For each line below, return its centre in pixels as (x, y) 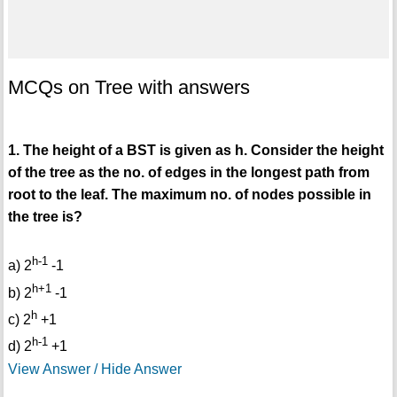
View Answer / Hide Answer (94, 369)
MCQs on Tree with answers (128, 88)
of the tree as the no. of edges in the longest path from (188, 173)
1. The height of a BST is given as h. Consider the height (195, 151)
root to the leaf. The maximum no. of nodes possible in (189, 195)
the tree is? (45, 217)
